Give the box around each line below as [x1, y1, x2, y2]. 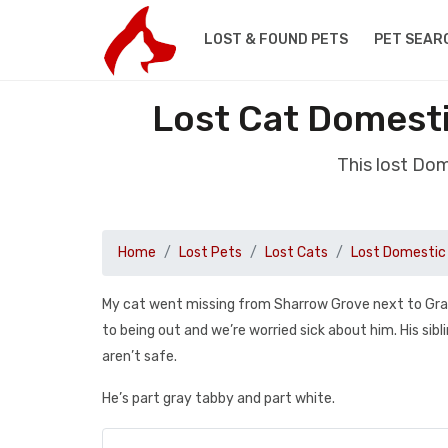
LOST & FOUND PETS [203, 31, 348, 48]
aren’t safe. [102, 348, 177, 365]
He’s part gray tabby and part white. [102, 390, 335, 407]
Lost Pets [179, 244, 242, 261]
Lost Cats [265, 244, 328, 261]
